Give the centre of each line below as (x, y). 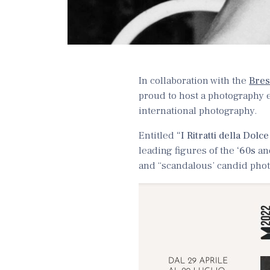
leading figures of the (188, 150)
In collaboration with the (194, 80)
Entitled (158, 135)
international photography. (198, 111)
